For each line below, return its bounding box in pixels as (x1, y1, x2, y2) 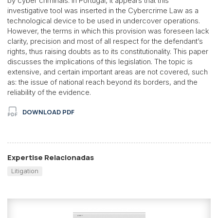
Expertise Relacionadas (7, 152, 94, 163)
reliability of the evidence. (7, 87, 91, 97)
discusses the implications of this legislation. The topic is (7, 56, 193, 66)
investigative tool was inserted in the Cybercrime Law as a (7, 5, 199, 15)
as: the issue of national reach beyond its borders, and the (7, 77, 198, 87)
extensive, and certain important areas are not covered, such (7, 67, 208, 76)
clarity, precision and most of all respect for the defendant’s (7, 36, 203, 46)
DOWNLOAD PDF (22, 107, 74, 116)
